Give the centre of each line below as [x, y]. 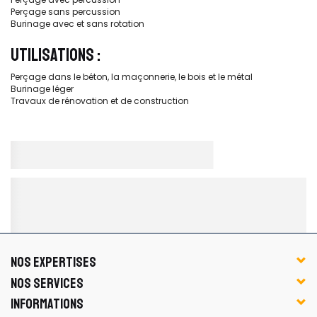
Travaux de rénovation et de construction [100, 100]
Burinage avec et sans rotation [77, 24]
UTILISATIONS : [56, 55]
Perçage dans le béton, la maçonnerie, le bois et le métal [132, 76]
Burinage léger [42, 88]
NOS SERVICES [47, 283]
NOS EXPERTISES [53, 262]
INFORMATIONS [47, 304]
